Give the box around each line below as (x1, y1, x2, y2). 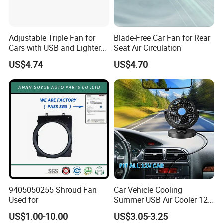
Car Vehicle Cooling (113, 184, 182, 196)
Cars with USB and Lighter (9, 42, 101, 53)
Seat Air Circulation (113, 42, 181, 53)
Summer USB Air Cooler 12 (113, 194, 208, 206)
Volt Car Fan (113, 204, 157, 216)
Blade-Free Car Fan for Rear (113, 32, 210, 43)
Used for (9, 194, 39, 206)
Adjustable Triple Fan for (9, 32, 96, 43)
